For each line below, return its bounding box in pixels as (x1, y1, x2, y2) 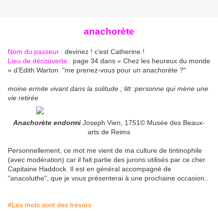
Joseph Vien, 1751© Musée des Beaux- (81, 119, 205, 127)
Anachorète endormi (13, 119, 81, 127)
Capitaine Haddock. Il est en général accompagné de (8, 165, 171, 173)
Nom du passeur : (8, 48, 63, 56)
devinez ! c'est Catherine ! (63, 48, 145, 56)
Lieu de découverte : (8, 57, 71, 65)
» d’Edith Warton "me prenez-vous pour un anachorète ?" (8, 66, 186, 74)
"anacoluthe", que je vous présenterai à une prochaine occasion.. (8, 174, 208, 182)
